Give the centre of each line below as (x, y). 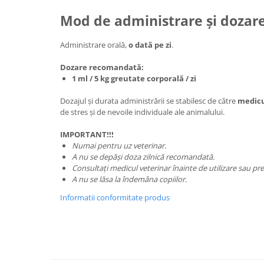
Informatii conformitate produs (115, 197)
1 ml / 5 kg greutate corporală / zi (134, 78)
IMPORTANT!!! (87, 134)
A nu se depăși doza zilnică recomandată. (143, 157)
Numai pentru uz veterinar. (119, 146)
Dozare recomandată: (102, 67)
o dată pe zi (150, 45)
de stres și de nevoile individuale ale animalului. (142, 112)
